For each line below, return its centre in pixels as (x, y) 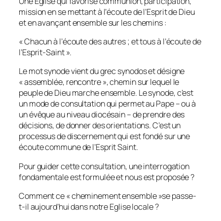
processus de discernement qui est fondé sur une (105, 136)
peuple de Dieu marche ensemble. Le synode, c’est (106, 93)
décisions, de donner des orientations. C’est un (100, 126)
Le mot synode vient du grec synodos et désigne (102, 71)
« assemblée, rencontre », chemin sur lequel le (99, 82)
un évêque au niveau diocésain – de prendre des (102, 115)
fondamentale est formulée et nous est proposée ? (107, 177)
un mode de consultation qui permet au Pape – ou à (108, 104)
